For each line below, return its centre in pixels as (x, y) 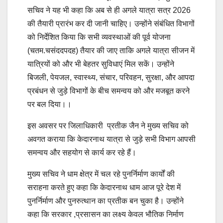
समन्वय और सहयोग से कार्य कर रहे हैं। (82, 152)
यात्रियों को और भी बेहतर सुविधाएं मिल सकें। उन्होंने (101, 64)
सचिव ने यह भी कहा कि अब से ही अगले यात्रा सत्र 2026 (109, 10)
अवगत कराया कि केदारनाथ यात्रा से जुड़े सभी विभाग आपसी (111, 139)
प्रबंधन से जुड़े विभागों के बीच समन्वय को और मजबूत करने (109, 91)
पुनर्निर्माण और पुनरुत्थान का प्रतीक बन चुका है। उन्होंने (106, 201)
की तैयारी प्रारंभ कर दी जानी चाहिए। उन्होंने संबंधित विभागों (111, 23)
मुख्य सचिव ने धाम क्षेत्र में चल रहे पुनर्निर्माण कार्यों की (101, 174)
